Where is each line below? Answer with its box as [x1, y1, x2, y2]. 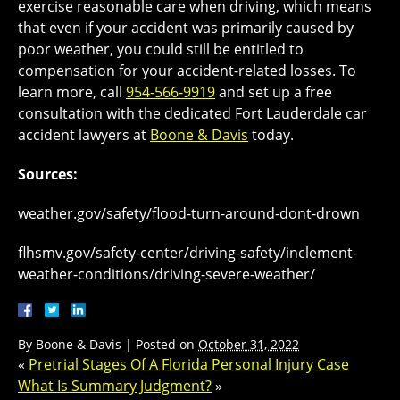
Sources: [18, 164, 78, 185]
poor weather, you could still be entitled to [18, 39, 304, 60]
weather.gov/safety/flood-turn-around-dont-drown [18, 204, 360, 224]
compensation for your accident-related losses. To [18, 61, 356, 81]
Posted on [136, 336, 198, 354]
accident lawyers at [18, 125, 150, 146]
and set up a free [215, 82, 332, 103]
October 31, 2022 [198, 336, 299, 354]
